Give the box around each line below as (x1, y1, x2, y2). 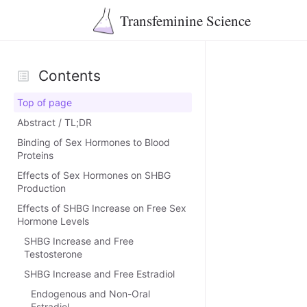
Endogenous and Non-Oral (31, 288, 150, 299)
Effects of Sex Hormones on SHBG (17, 169, 171, 181)
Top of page (17, 97, 72, 108)
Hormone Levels (17, 215, 89, 227)
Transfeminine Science (119, 10, 251, 30)
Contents (38, 66, 101, 84)
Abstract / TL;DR (17, 116, 92, 128)
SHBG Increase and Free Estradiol (24, 268, 175, 280)
